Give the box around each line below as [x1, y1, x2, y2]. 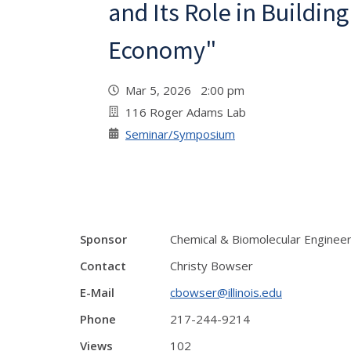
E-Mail [80, 284, 114, 300]
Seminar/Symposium [125, 126, 235, 142]
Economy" [108, 34, 216, 66]
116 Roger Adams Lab [125, 104, 246, 120]
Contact [80, 258, 126, 273]
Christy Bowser [170, 258, 253, 273]
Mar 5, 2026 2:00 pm [125, 82, 251, 98]
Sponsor [80, 231, 127, 247]
